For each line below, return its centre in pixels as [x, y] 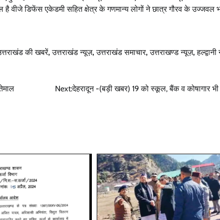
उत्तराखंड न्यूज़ [72, 52]
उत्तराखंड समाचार [121, 52]
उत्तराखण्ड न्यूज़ [171, 52]
